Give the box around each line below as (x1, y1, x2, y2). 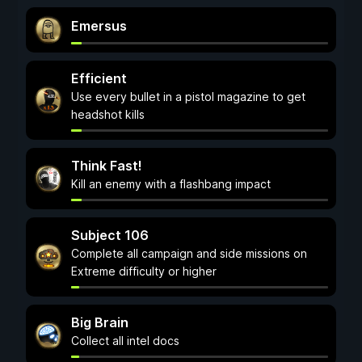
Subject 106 (71, 227, 149, 243)
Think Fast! (71, 158, 142, 174)
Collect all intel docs (71, 334, 179, 347)
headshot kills (71, 107, 145, 121)
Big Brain (71, 314, 128, 330)
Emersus (71, 18, 127, 34)
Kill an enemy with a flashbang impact (71, 177, 271, 191)
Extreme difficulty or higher (71, 264, 217, 278)
